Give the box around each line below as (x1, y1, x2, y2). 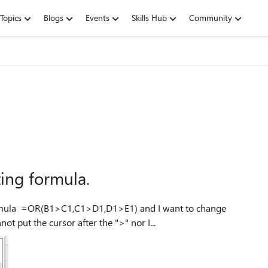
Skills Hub (132, 12, 167, 23)
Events (86, 12, 109, 23)
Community (189, 12, 232, 23)
